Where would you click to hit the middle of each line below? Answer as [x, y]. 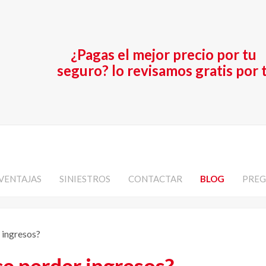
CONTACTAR [155, 179]
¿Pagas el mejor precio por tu [164, 54]
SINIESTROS [85, 179]
